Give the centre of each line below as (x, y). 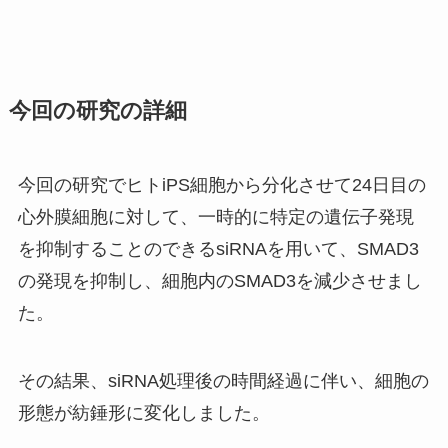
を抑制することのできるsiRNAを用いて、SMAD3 (218, 249)
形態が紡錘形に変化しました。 (143, 412)
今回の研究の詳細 (97, 111)
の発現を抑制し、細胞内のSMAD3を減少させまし (219, 281)
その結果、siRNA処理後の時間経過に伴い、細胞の (223, 380)
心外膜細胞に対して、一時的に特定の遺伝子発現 (215, 217)
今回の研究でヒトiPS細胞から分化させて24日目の (221, 185)
